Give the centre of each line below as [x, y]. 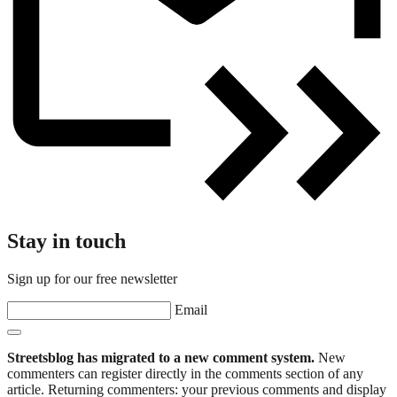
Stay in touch [66, 241]
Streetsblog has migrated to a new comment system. [161, 357]
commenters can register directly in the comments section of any [185, 373]
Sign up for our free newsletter [92, 278]
